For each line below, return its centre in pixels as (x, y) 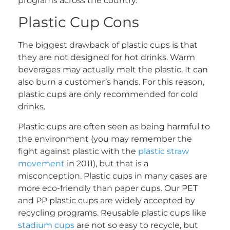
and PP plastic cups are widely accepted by (107, 200)
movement (41, 163)
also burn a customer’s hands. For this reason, (111, 82)
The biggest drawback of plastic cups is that (108, 45)
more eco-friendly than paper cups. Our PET (108, 188)
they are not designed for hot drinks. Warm (107, 57)
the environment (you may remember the (105, 139)
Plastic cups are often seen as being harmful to (114, 126)
